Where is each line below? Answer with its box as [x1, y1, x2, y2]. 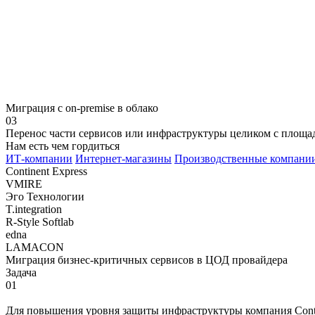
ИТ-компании [6, 152, 72, 165]
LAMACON [6, 240, 64, 253]
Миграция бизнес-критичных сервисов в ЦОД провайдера [6, 253, 288, 266]
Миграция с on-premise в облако [6, 101, 158, 114]
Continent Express [6, 165, 87, 177]
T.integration [6, 202, 62, 215]
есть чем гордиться [29, 139, 120, 152]
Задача [6, 266, 37, 278]
